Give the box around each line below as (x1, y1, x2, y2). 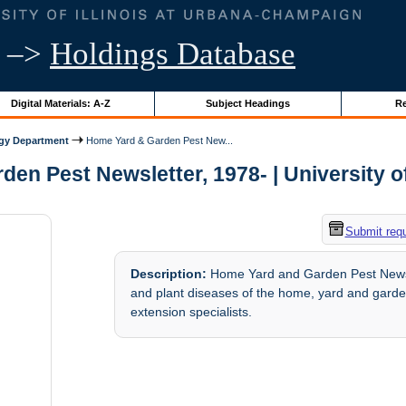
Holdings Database (50, 36, 295, 72)
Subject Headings (205, 97, 290, 109)
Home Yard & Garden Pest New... (83, 134, 234, 146)
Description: (130, 266, 208, 282)
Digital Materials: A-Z (10, 97, 111, 109)
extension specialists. (130, 304, 253, 320)
